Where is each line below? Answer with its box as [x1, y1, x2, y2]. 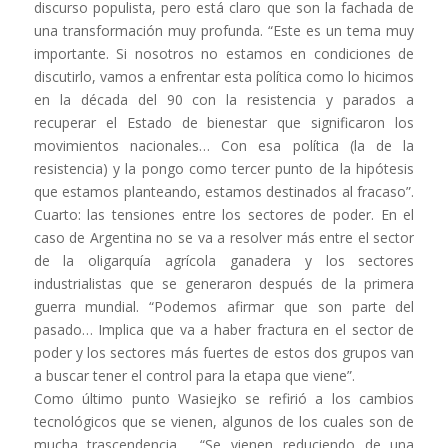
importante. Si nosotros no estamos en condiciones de [33, 44, 415, 64]
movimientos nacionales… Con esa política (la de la [33, 136, 415, 156]
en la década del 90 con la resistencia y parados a [33, 90, 415, 110]
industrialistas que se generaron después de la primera [33, 274, 415, 294]
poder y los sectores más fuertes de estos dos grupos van [33, 343, 415, 363]
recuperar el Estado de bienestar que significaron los [33, 113, 415, 133]
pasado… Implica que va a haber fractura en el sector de [33, 320, 415, 340]
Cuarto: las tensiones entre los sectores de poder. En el [33, 205, 415, 225]
